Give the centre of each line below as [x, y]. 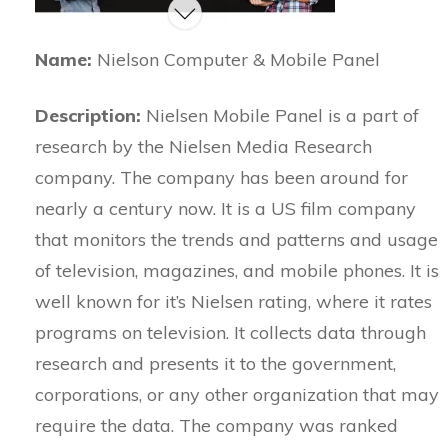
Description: [88, 115]
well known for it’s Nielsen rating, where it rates [233, 301]
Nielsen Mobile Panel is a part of [280, 115]
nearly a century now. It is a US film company [225, 208]
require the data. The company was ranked [216, 425]
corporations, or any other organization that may [237, 394]
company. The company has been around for [221, 177]
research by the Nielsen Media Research [203, 146]
